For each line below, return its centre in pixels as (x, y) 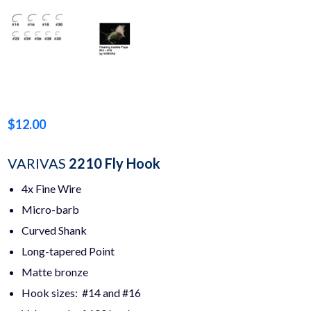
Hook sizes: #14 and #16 (82, 293)
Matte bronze (55, 272)
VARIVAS (39, 163)
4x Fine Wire (52, 189)
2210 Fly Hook (115, 163)
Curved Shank (54, 230)
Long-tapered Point (68, 251)
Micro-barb (51, 210)
